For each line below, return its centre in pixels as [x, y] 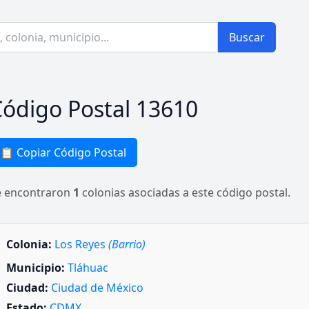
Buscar [247, 37]
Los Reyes [81, 244]
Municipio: [36, 268]
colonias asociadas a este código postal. [185, 192]
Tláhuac [88, 268]
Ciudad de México [97, 288]
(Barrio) [127, 244]
